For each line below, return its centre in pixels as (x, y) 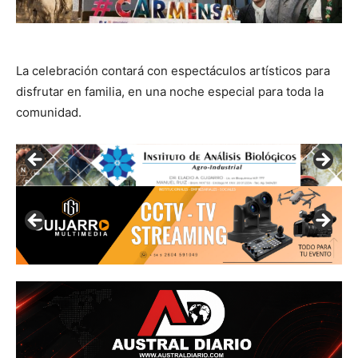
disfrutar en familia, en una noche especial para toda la (170, 91)
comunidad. (49, 112)
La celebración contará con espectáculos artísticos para (173, 70)
